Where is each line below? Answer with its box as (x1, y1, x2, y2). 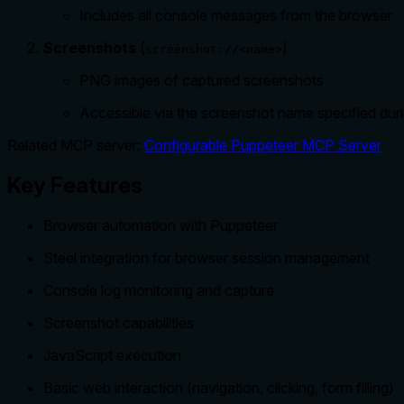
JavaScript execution (43, 345, 181, 364)
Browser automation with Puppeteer (43, 216, 278, 234)
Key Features (7, 171, 142, 198)
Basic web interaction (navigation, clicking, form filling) (43, 378, 394, 397)
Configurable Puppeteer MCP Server (144, 135, 381, 154)
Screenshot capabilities (43, 313, 194, 332)
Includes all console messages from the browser (79, 5, 392, 24)
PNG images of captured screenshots (79, 70, 324, 89)
